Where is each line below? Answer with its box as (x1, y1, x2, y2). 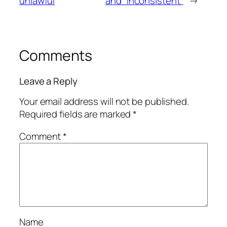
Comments (19, 46, 93, 66)
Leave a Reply (19, 74, 78, 88)
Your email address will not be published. (19, 95, 189, 108)
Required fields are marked (19, 107, 133, 121)
